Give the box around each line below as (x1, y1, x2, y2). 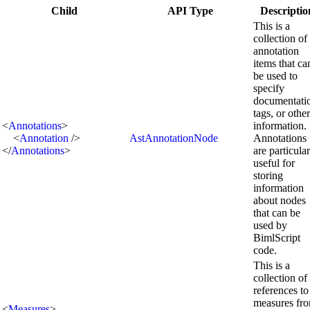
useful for (253, 156, 295, 169)
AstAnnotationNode (129, 131, 218, 144)
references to (253, 284, 309, 296)
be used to (253, 69, 298, 82)
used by (253, 219, 287, 231)
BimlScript (253, 231, 300, 244)
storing (253, 169, 283, 181)
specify (253, 82, 284, 94)
